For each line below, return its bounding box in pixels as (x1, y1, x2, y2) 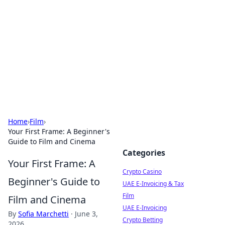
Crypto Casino (123, 167, 162, 176)
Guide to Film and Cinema (8, 137, 95, 146)
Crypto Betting (123, 215, 163, 224)
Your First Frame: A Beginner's (8, 127, 110, 136)
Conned (8, 23, 64, 43)
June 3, (75, 209, 98, 218)
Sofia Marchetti (18, 209, 69, 218)
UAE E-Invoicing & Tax (123, 179, 184, 188)
